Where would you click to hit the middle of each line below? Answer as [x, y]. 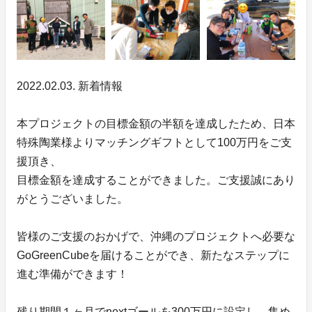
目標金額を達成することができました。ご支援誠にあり [156, 180]
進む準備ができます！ [72, 274]
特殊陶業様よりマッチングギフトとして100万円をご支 [154, 142]
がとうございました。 [72, 198]
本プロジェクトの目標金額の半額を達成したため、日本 [156, 123]
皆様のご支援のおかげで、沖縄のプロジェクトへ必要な [156, 236]
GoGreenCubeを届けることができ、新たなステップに [153, 255]
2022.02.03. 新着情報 [70, 86]
